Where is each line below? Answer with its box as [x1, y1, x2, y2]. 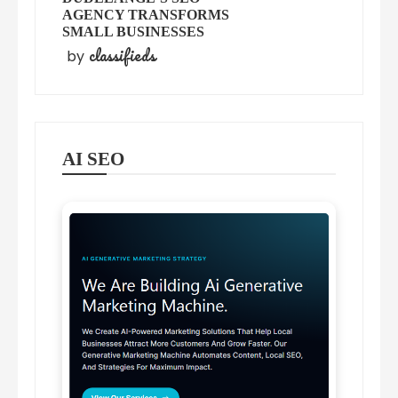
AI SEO [62, 148, 125, 171]
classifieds [88, 43, 156, 68]
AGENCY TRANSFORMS [62, 7, 230, 23]
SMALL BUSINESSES [62, 24, 205, 40]
